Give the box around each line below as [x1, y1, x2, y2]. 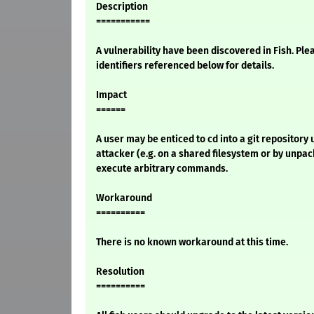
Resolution [96, 266, 144, 278]
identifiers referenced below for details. [96, 60, 274, 72]
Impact [96, 89, 127, 102]
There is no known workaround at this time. [96, 236, 288, 249]
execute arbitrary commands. [96, 163, 228, 175]
